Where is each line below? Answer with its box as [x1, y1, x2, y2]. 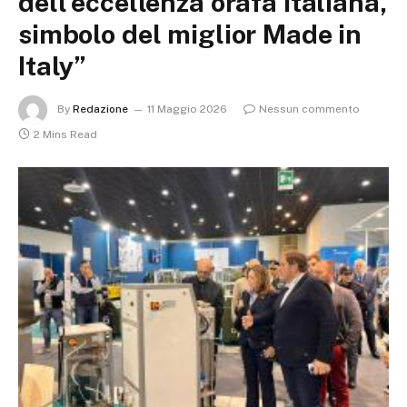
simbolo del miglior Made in [18, 18, 362, 50]
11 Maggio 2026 [147, 103, 227, 116]
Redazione [73, 103, 128, 116]
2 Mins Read [34, 128, 97, 141]
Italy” [18, 50, 87, 82]
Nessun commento [259, 103, 360, 116]
